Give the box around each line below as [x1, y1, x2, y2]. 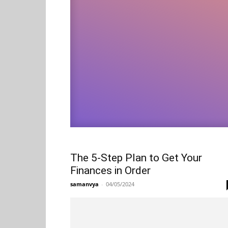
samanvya [70, 180, 99, 188]
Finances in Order [70, 164, 151, 177]
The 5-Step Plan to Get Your [70, 152, 202, 164]
